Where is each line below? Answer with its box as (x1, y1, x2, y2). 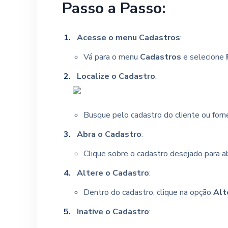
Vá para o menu (83, 51, 140, 63)
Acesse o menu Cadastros (76, 32, 180, 43)
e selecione (181, 51, 226, 63)
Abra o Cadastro (76, 129, 141, 140)
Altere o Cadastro (76, 167, 149, 179)
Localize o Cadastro (76, 71, 155, 82)
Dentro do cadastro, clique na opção (83, 187, 213, 198)
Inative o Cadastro (76, 206, 149, 217)
